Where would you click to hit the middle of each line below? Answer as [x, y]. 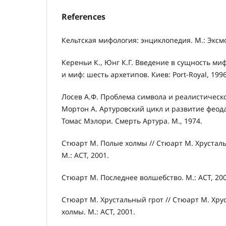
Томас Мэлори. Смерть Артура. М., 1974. [132, 121]
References [83, 16]
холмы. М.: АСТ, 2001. [98, 211]
